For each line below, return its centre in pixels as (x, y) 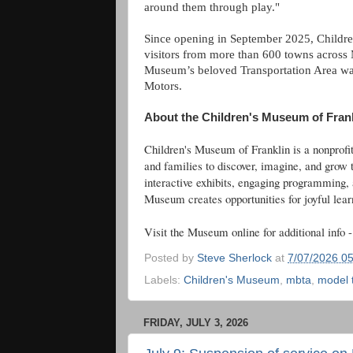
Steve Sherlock (234, 258)
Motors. (163, 86)
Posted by (171, 258)
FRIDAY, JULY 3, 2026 (196, 322)
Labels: (164, 280)
